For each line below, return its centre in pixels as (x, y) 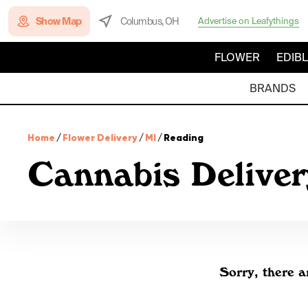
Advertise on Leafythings (248, 21)
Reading (184, 137)
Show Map (59, 21)
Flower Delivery (100, 137)
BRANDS (272, 88)
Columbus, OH (150, 21)
